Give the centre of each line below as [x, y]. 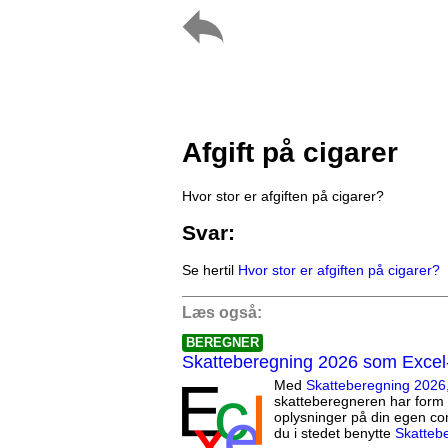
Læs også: [222, 313]
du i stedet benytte [334, 433]
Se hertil [210, 270]
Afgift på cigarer [290, 152]
